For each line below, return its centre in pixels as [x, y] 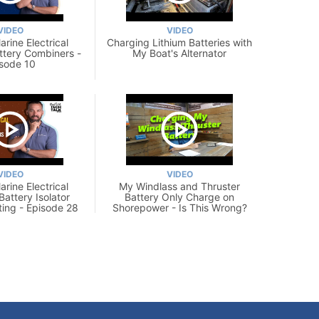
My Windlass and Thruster [179, 186]
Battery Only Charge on [179, 197]
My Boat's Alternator [179, 53]
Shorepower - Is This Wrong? [179, 207]
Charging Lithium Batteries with [179, 42]
